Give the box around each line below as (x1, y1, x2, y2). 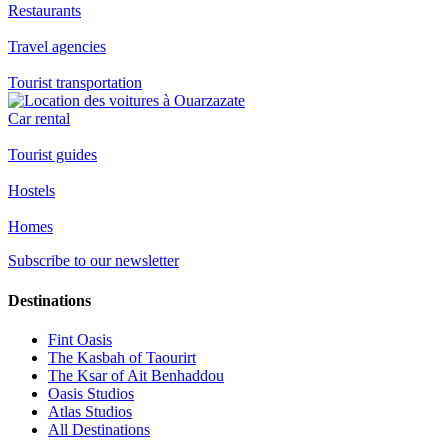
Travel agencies (8, 38, 106, 56)
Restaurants (8, 2, 81, 20)
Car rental (8, 110, 70, 128)
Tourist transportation (8, 74, 142, 92)
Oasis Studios (48, 384, 134, 402)
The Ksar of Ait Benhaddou (48, 366, 224, 384)
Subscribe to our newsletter (8, 252, 179, 270)
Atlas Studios (48, 402, 132, 420)
